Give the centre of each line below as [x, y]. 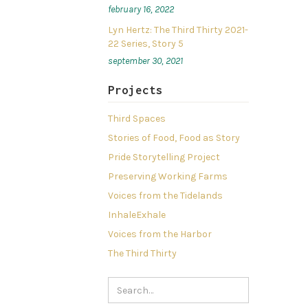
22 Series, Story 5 [146, 44]
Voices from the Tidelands [166, 196]
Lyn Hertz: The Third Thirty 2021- [178, 30]
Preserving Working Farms [168, 177]
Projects [136, 90]
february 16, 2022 [141, 10]
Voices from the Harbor [160, 234]
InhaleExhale [137, 215]
